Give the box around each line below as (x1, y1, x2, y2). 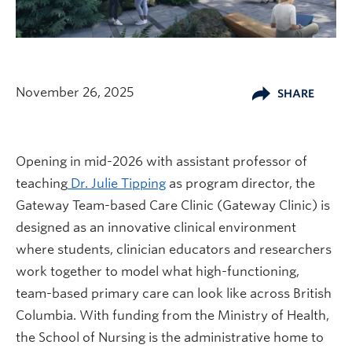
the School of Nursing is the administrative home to (16, 329, 324, 345)
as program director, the (166, 175, 315, 191)
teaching (16, 175, 68, 191)
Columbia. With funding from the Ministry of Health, (16, 307, 329, 323)
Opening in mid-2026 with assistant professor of (16, 153, 307, 169)
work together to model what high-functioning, (16, 263, 299, 279)
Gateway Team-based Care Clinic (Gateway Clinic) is (16, 197, 330, 213)
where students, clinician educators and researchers (16, 241, 332, 257)
